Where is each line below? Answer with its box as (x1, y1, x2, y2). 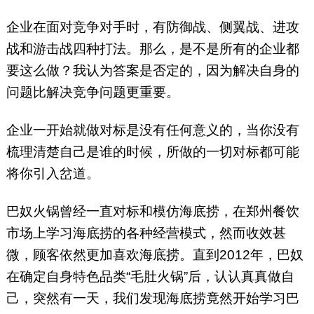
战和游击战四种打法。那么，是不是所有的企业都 (6, 41, 299, 57)
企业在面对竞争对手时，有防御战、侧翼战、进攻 (6, 20, 299, 35)
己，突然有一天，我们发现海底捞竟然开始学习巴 (6, 291, 299, 306)
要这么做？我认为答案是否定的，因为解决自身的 (6, 63, 299, 78)
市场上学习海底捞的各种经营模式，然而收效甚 (6, 226, 286, 241)
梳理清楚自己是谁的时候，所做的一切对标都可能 (6, 144, 299, 160)
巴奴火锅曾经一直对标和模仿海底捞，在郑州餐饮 (6, 204, 299, 219)
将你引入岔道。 (6, 166, 100, 182)
